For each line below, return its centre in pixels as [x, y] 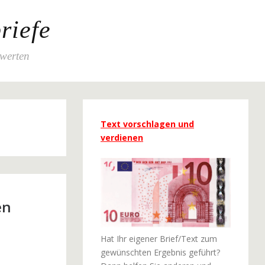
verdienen [122, 138]
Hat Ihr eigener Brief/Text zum [159, 238]
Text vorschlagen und [147, 124]
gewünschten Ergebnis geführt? [160, 252]
